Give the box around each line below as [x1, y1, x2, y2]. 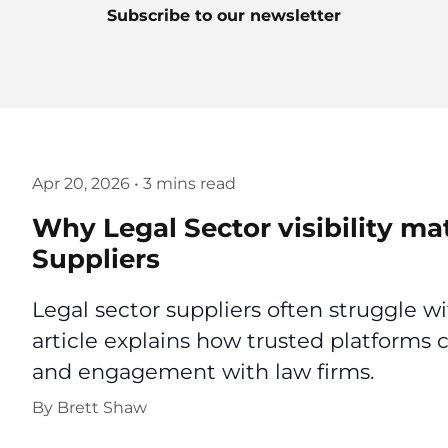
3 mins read [143, 174, 236, 193]
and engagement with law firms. [32, 359, 374, 384]
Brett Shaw [57, 398, 147, 417]
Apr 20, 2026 [32, 174, 130, 193]
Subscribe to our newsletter [107, 6, 341, 25]
